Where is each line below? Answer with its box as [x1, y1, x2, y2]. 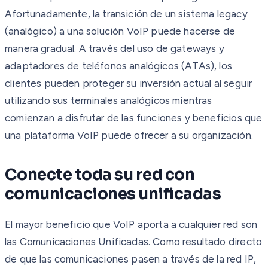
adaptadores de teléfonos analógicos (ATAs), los [5, 59, 232, 72]
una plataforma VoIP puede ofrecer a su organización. [5, 129, 253, 141]
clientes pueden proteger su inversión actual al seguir [5, 77, 252, 89]
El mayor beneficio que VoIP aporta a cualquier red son [5, 218, 258, 230]
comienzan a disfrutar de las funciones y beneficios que [5, 111, 263, 124]
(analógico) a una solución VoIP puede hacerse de [5, 25, 236, 37]
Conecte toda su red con [5, 165, 195, 185]
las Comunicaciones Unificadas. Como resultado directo [5, 235, 263, 248]
